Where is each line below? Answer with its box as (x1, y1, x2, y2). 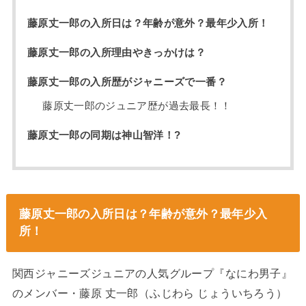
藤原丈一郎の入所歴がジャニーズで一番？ (27, 76, 227, 87)
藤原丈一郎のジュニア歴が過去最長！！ (42, 100, 232, 112)
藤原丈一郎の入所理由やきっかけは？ (27, 47, 206, 58)
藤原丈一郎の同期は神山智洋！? (27, 130, 181, 141)
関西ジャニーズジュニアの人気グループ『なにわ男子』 (12, 266, 293, 279)
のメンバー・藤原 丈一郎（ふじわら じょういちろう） (12, 286, 288, 299)
